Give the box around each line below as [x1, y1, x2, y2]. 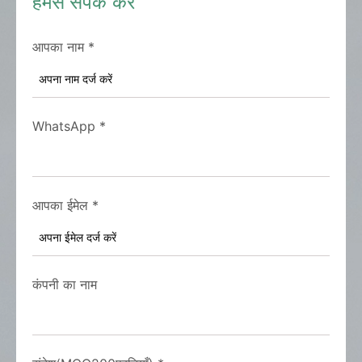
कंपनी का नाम [32, 276, 97, 293]
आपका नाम [32, 39, 84, 55]
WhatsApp [32, 118, 95, 134]
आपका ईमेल [32, 197, 88, 213]
